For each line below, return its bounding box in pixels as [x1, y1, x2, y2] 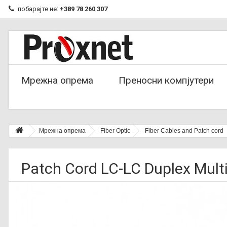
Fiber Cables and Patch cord [145, 127, 223, 134]
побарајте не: [18, 5, 60, 13]
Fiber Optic [100, 127, 130, 134]
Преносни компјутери [119, 74, 214, 86]
